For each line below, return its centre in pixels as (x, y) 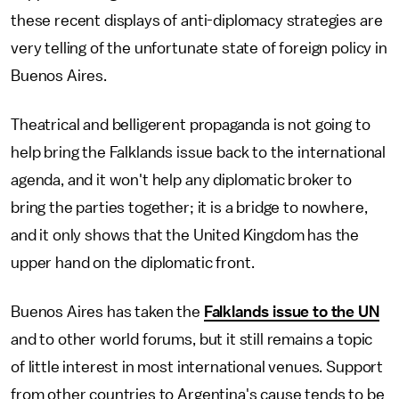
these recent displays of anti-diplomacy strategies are (197, 20)
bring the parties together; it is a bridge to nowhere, (189, 208)
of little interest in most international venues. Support (197, 367)
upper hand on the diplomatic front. (133, 263)
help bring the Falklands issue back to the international (199, 152)
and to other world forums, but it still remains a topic (192, 339)
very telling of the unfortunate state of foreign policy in (199, 48)
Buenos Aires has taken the (107, 312)
